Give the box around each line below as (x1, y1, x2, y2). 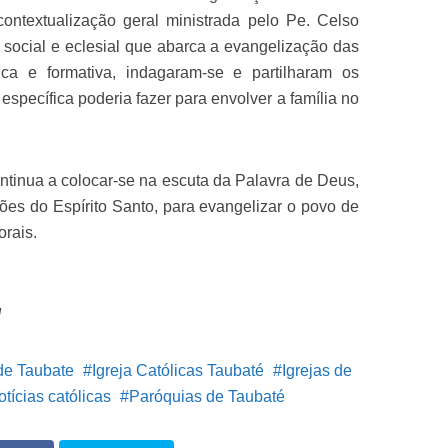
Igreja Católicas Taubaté (92, 362, 264, 379)
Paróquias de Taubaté (129, 388, 285, 405)
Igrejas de (282, 362, 352, 379)
